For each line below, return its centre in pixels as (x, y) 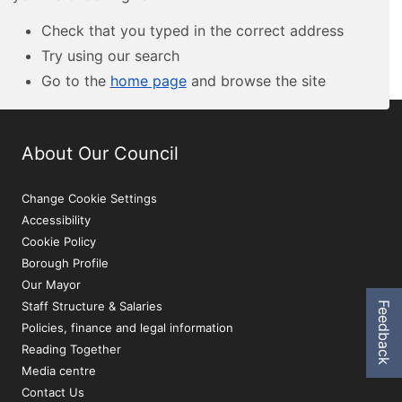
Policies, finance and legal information (127, 328)
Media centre (59, 371)
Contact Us (53, 393)
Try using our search (110, 55)
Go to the (75, 80)
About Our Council (100, 154)
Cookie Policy (59, 242)
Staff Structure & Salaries (92, 306)
